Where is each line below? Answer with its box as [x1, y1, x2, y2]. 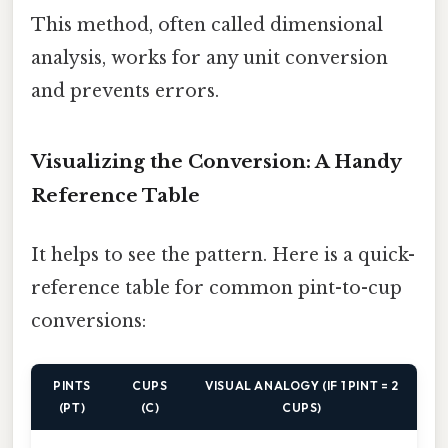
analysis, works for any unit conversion [31, 46, 388, 69]
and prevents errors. [31, 79, 219, 102]
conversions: [31, 309, 146, 332]
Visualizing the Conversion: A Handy [31, 149, 401, 173]
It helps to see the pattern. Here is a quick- [31, 243, 415, 266]
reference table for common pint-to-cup [31, 276, 402, 299]
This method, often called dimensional [31, 13, 383, 36]
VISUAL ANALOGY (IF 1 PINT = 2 [205, 378, 399, 394]
